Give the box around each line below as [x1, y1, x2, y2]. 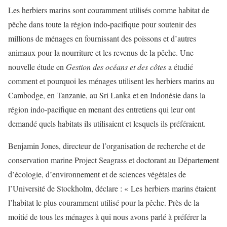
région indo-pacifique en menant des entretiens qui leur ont [8, 104, 195, 115]
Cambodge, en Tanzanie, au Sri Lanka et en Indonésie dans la [8, 90, 205, 100]
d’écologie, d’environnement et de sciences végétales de [8, 169, 186, 179]
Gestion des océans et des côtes [66, 61, 166, 72]
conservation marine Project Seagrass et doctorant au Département [8, 155, 219, 165]
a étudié [166, 61, 193, 72]
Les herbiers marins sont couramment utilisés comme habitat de [8, 5, 209, 15]
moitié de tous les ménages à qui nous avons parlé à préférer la [8, 211, 206, 222]
